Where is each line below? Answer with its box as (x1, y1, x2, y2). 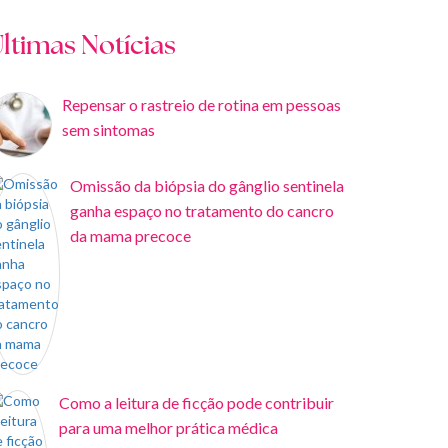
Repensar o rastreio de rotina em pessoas (62, 95, 341, 114)
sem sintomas (62, 120, 155, 139)
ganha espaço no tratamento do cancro (70, 201, 334, 220)
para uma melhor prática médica (59, 418, 278, 437)
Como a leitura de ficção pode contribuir (59, 393, 334, 412)
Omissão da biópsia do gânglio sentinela (70, 176, 344, 195)
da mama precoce (70, 226, 191, 245)
